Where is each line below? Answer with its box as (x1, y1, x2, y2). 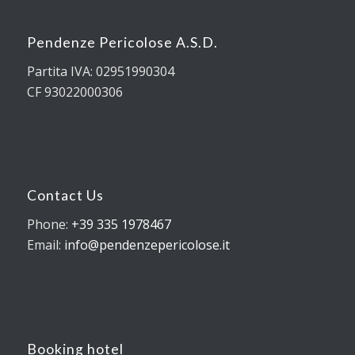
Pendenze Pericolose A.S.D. (26, 34, 218, 52)
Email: (26, 236, 64, 254)
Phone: (26, 216, 71, 233)
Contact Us (26, 187, 104, 204)
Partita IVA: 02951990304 (26, 62, 174, 80)
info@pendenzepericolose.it (63, 236, 230, 254)
